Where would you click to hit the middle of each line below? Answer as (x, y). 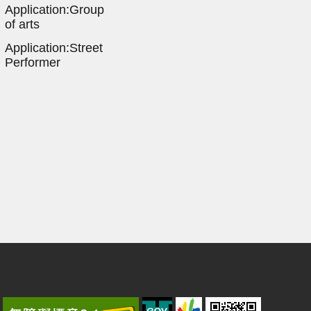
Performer (32, 62)
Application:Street (53, 48)
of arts (22, 24)
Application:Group (54, 9)
